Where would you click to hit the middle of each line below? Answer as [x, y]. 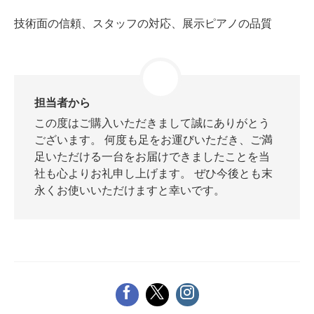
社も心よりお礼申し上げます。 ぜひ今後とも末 [153, 174]
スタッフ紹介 [50, 64]
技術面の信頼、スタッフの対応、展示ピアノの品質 [143, 23]
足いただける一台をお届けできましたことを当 [152, 157]
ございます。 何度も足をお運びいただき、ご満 [153, 140]
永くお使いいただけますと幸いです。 [129, 191]
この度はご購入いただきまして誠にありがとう [152, 123]
